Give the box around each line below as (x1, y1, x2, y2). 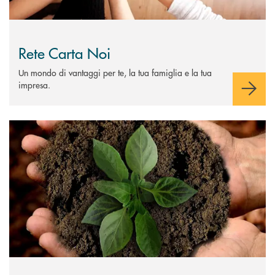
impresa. (18, 79, 50, 91)
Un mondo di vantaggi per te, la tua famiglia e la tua (18, 66, 212, 79)
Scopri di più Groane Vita (9, 120, 104, 133)
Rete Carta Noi (18, 42, 110, 63)
